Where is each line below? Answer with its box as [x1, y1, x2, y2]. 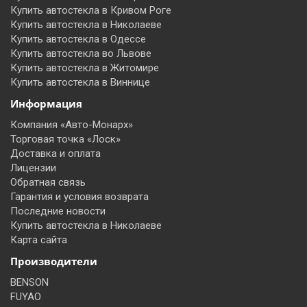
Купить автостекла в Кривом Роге [10, 4, 171, 16]
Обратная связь [10, 176, 86, 188]
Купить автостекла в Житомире [10, 62, 159, 74]
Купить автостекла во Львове [10, 47, 151, 60]
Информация [10, 97, 82, 110]
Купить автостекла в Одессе [10, 33, 146, 45]
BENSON [10, 276, 49, 288]
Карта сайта [10, 234, 67, 246]
